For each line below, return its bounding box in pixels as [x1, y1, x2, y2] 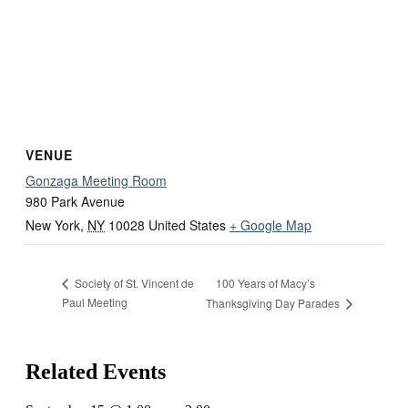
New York [25, 216, 80, 235]
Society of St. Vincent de [72, 275, 194, 291]
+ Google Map [229, 216, 311, 235]
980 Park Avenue [25, 192, 125, 211]
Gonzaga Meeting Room [25, 171, 167, 190]
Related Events [25, 360, 166, 384]
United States [148, 216, 226, 235]
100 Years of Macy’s [215, 274, 315, 291]
